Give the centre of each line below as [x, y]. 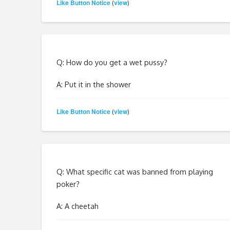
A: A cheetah [77, 206]
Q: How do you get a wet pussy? [112, 62]
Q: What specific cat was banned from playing [135, 171]
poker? [68, 184]
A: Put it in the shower [93, 84]
